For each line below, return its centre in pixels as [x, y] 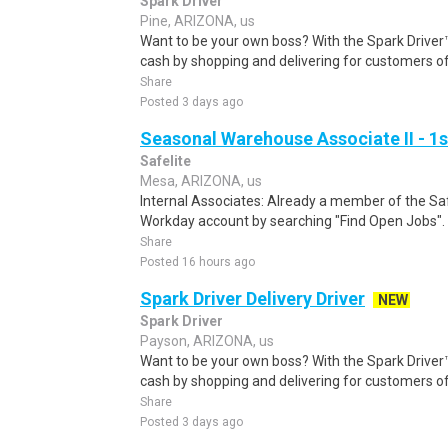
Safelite [165, 161]
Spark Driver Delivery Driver [252, 298]
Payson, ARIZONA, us [207, 341]
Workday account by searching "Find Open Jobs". [292, 221]
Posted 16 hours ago [197, 262]
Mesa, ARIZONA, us [201, 181]
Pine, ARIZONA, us [197, 21]
